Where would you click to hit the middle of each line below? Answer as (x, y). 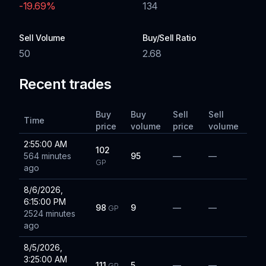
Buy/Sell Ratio (170, 38)
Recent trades (65, 84)
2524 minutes (50, 213)
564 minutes (47, 156)
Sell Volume (42, 38)
